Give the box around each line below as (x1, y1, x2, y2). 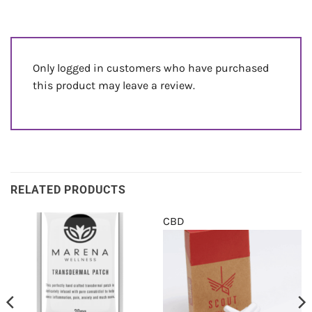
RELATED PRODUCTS (10, 183, 126, 197)
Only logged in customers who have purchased (33, 61, 269, 75)
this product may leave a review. (33, 78, 195, 92)
